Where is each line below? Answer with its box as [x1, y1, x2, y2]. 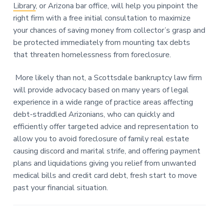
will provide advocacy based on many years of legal [13, 85, 189, 96]
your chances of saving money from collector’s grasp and [13, 24, 205, 36]
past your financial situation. [13, 182, 108, 194]
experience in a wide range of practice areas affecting [13, 97, 193, 108]
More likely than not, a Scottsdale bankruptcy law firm [13, 72, 202, 84]
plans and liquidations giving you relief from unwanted [13, 158, 196, 169]
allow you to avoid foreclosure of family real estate [13, 133, 189, 145]
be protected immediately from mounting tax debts [13, 37, 190, 48]
